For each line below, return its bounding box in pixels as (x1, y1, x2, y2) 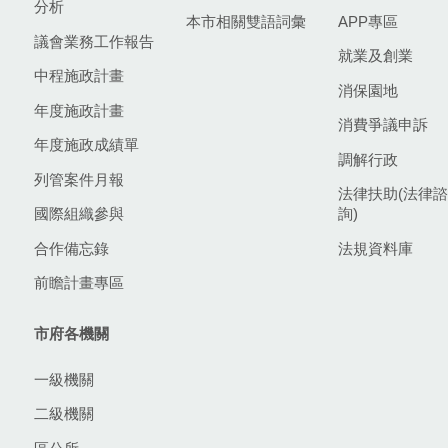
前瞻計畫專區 (34, 274, 124, 292)
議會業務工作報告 (34, 32, 154, 50)
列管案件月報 (34, 170, 124, 188)
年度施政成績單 (34, 136, 139, 154)
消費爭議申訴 (338, 116, 428, 134)
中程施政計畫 (34, 67, 124, 85)
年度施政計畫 (34, 101, 124, 119)
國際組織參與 (34, 205, 124, 223)
